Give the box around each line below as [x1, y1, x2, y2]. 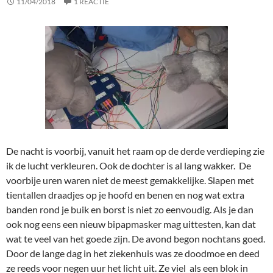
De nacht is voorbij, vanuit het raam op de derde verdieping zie [6, 145, 264, 157]
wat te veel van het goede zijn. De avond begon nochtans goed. [6, 233, 265, 245]
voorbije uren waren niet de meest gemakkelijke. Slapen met [6, 174, 254, 186]
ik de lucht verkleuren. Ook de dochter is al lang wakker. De [6, 160, 251, 172]
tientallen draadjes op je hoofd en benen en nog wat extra [6, 189, 244, 201]
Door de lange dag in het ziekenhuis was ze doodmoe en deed [6, 247, 260, 260]
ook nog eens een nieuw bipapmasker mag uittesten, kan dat [6, 218, 256, 230]
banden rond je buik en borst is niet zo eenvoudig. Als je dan [6, 204, 253, 216]
